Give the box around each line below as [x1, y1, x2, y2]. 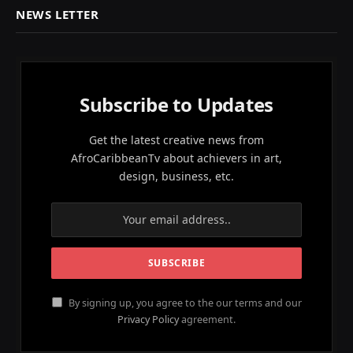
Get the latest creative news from [89, 132, 264, 147]
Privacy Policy [117, 312, 179, 326]
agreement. [179, 312, 236, 326]
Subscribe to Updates [79, 91, 274, 117]
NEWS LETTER [16, 6, 99, 22]
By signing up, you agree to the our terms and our [65, 295, 302, 310]
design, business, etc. [119, 168, 234, 184]
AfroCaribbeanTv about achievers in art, [71, 150, 282, 165]
